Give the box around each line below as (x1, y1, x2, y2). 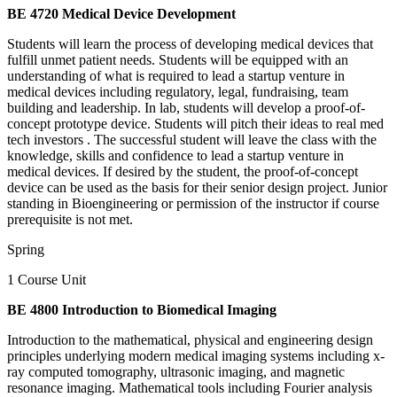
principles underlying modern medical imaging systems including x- (7, 347, 385, 363)
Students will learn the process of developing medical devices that (7, 35, 373, 51)
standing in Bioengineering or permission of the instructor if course (7, 195, 379, 211)
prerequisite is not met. (7, 211, 133, 227)
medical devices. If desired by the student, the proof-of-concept (7, 163, 358, 179)
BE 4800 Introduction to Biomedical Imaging (7, 301, 276, 317)
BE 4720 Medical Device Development (7, 5, 236, 21)
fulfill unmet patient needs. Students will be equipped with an (7, 51, 348, 67)
